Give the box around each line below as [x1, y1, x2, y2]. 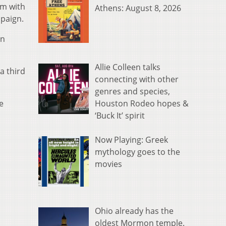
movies [95, 158, 122, 170]
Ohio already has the [95, 205, 174, 216]
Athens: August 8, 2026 [95, 3, 181, 14]
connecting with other [95, 74, 179, 85]
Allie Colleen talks [95, 62, 160, 73]
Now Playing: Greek [95, 134, 168, 146]
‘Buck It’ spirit [95, 110, 145, 122]
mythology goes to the [95, 146, 180, 158]
